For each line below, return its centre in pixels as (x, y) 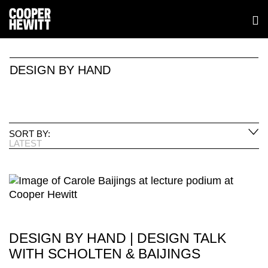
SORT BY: (30, 133)
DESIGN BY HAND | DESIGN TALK (118, 238)
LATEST (25, 143)
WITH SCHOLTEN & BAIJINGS (105, 253)
